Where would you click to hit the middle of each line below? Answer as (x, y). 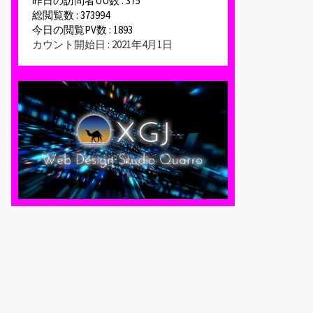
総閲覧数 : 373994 (71, 15)
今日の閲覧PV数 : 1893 (82, 30)
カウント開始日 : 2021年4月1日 (102, 45)
